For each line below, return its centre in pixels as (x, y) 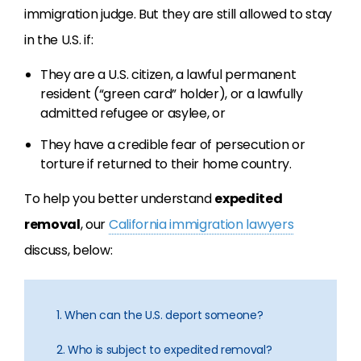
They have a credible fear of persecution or (173, 145)
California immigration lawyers (201, 224)
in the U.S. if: (59, 40)
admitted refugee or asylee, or (133, 113)
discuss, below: (68, 250)
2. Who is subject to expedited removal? (164, 350)
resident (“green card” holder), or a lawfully (172, 94)
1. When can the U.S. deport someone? (160, 315)
